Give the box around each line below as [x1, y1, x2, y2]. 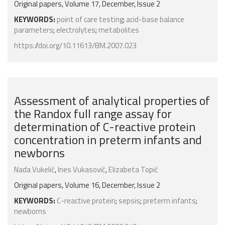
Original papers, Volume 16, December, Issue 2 [14, 179, 160, 191]
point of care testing [57, 14, 123, 26]
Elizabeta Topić [108, 164, 158, 176]
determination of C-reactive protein [14, 118, 195, 136]
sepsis [119, 195, 140, 207]
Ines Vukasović [58, 164, 105, 176]
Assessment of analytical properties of [14, 91, 210, 110]
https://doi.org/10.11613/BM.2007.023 [14, 40, 137, 52]
